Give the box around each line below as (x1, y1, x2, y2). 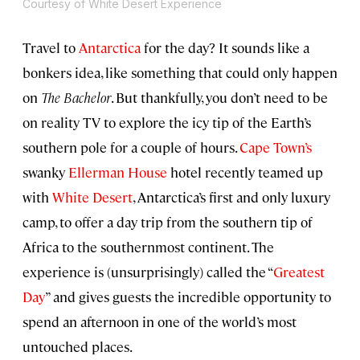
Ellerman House (68, 163, 167, 182)
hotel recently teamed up (167, 163, 323, 182)
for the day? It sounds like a (141, 39, 309, 57)
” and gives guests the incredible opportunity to (45, 288, 331, 306)
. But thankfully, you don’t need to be (111, 88, 328, 107)
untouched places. (22, 337, 133, 356)
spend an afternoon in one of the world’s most (22, 313, 297, 331)
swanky (22, 163, 68, 182)
